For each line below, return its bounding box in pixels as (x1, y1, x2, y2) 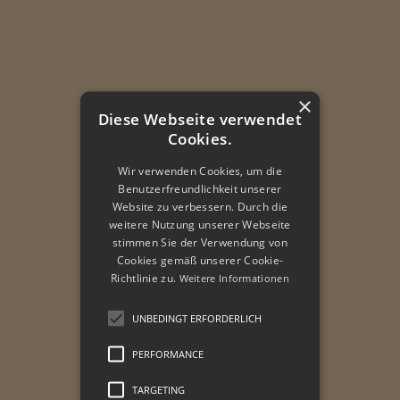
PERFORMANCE (131, 346, 204, 361)
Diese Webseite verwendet (97, 108, 303, 129)
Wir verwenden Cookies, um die (118, 162, 282, 179)
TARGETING (131, 382, 185, 396)
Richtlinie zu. (111, 270, 179, 286)
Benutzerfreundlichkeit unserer (118, 180, 282, 196)
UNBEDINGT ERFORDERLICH (131, 311, 262, 325)
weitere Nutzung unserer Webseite (109, 216, 291, 232)
